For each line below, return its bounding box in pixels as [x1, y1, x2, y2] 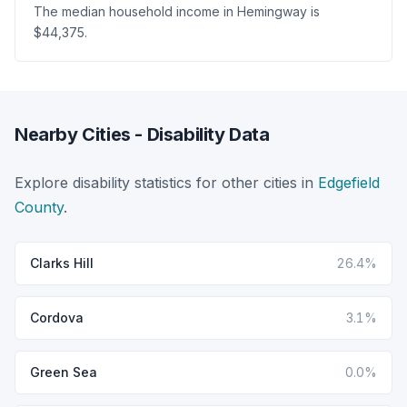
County [15, 197, 64, 216]
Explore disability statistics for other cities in [15, 173, 318, 192]
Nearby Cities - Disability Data [15, 123, 270, 145]
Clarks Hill [30, 254, 94, 271]
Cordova [30, 309, 84, 325]
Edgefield [318, 173, 380, 192]
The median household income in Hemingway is [34, 3, 320, 19]
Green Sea [30, 363, 97, 380]
